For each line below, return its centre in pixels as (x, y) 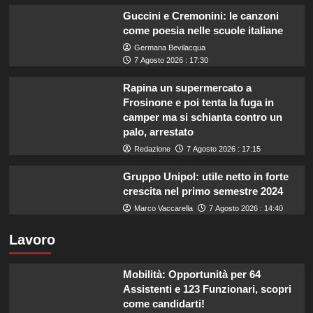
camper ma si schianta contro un (202, 117)
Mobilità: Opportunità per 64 (191, 274)
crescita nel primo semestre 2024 (203, 191)
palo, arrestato (158, 131)
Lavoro (32, 239)
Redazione (152, 148)
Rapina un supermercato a (187, 87)
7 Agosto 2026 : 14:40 (246, 208)
